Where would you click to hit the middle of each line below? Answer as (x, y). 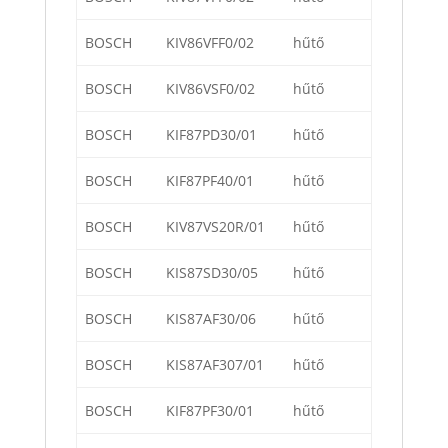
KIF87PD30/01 (211, 135)
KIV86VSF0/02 (210, 89)
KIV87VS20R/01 (215, 227)
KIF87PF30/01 (210, 411)
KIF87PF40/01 (210, 181)
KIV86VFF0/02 (210, 43)
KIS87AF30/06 (211, 319)
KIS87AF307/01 (215, 365)
